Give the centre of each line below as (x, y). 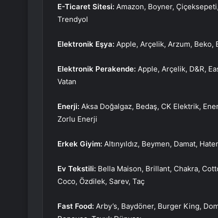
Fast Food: (77, 206)
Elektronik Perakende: (98, 69)
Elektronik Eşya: (87, 44)
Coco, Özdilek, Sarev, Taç (101, 182)
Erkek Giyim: (81, 144)
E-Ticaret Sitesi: (87, 7)
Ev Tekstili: (78, 169)
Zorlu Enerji (77, 119)
